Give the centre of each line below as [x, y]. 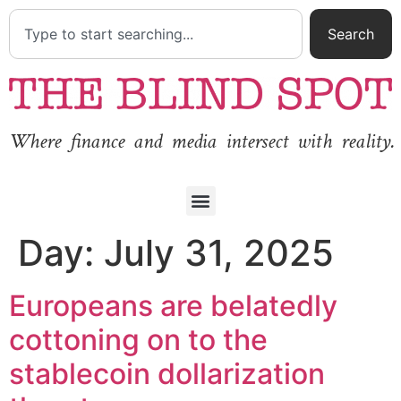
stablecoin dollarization [167, 373]
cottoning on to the [138, 339]
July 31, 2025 [219, 252]
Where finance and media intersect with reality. [202, 141]
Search [351, 34]
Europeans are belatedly [173, 305]
